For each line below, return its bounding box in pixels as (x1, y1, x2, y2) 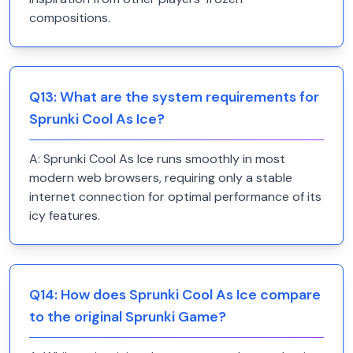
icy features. (29, 207, 100, 224)
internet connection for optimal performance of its (29, 188, 321, 205)
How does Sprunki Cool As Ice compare (61, 285, 321, 304)
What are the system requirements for (60, 87, 319, 106)
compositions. (29, 9, 110, 26)
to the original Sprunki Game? (29, 307, 226, 326)
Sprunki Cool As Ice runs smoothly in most (43, 150, 285, 167)
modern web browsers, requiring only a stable (29, 169, 292, 186)
